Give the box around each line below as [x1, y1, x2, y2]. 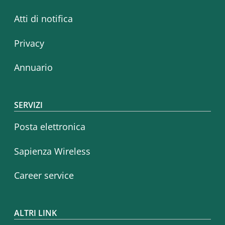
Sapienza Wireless [14, 145, 90, 157]
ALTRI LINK [14, 207, 57, 218]
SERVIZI [14, 99, 43, 111]
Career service [14, 169, 74, 182]
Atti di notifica [14, 13, 73, 25]
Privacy [14, 37, 44, 49]
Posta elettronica [14, 120, 85, 133]
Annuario [14, 61, 53, 74]
